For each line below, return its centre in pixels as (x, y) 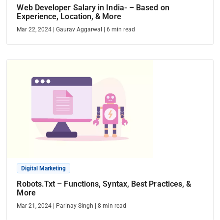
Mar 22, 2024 (34, 29)
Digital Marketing (44, 168)
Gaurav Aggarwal (79, 29)
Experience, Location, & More (69, 16)
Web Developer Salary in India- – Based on (93, 8)
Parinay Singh (75, 206)
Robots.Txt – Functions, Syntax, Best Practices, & (104, 184)
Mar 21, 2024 (34, 206)
